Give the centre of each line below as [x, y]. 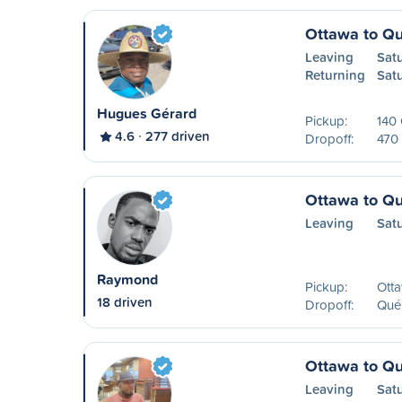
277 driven [178, 136]
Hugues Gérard [147, 114]
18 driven [125, 302]
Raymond [127, 280]
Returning [335, 75]
